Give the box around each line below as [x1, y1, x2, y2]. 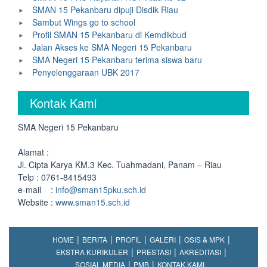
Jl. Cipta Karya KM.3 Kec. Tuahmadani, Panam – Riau [18, 159, 222, 170]
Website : [18, 196, 55, 208]
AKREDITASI [179, 247, 221, 257]
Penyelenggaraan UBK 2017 [32, 66, 139, 78]
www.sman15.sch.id [55, 196, 130, 208]
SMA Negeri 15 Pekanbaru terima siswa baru [32, 54, 202, 66]
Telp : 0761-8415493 [18, 171, 97, 183]
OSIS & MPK [184, 234, 225, 244]
